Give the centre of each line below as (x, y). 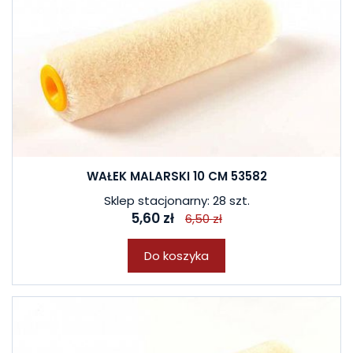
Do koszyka (176, 256)
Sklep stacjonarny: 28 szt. (176, 201)
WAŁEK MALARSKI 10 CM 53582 (176, 176)
